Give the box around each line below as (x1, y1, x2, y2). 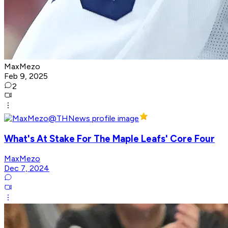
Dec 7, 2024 (4, 163, 49, 174)
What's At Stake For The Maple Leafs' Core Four (4, 132, 215, 145)
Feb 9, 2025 (4, 71, 48, 81)
